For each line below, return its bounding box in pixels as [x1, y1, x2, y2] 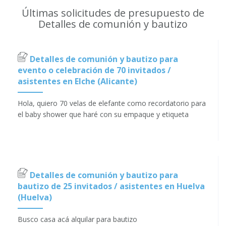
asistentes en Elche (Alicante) [18, 75, 137, 87]
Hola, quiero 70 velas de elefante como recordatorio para [18, 98, 206, 108]
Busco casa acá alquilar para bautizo [18, 214, 137, 224]
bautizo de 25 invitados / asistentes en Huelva [18, 180, 205, 192]
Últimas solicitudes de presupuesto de [22, 6, 204, 20]
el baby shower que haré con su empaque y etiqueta [18, 109, 189, 119]
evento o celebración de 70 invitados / [18, 64, 171, 76]
